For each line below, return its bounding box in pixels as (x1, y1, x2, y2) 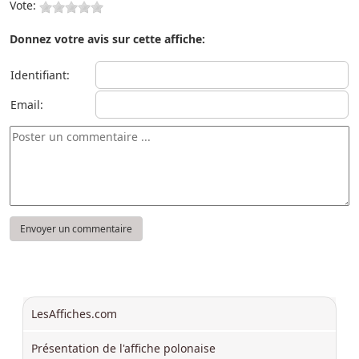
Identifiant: (10, 67, 70, 83)
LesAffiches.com (31, 305, 117, 321)
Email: (10, 96, 43, 112)
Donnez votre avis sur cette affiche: (10, 30, 205, 46)
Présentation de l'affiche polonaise (31, 340, 216, 356)
